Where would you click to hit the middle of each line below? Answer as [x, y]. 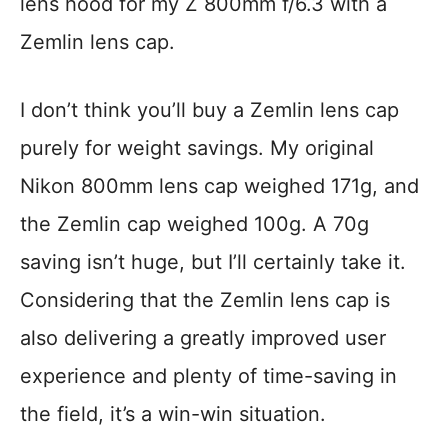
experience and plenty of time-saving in [208, 376]
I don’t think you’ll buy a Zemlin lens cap [209, 110]
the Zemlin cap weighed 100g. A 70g [194, 224]
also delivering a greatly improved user [203, 338]
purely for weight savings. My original [197, 148]
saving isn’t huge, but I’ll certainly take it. [213, 262]
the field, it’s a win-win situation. [173, 414]
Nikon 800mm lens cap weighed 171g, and [219, 186]
